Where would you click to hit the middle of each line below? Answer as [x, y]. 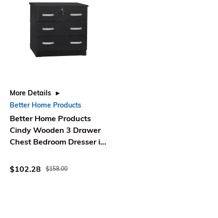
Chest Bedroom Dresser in [57, 142]
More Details [30, 93]
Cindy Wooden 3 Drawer [55, 130]
